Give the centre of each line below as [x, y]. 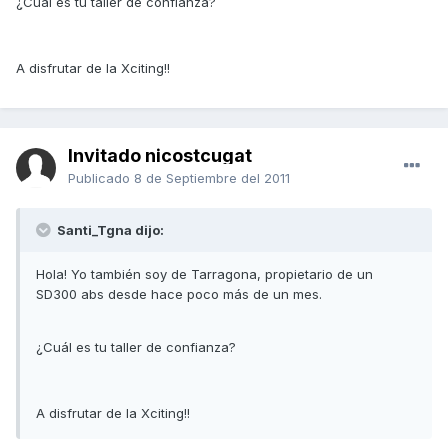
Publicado [101, 178]
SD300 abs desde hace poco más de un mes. [179, 294]
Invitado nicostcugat [160, 156]
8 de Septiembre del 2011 [212, 178]
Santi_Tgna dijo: [109, 230]
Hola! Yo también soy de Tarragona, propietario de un [204, 274]
